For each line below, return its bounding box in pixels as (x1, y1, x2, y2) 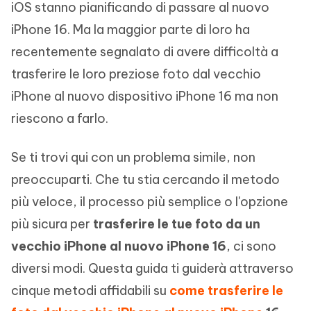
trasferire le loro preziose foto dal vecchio (11, 66, 261, 82)
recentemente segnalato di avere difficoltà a (11, 44, 278, 60)
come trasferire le (169, 283, 283, 299)
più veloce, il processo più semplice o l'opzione (11, 194, 288, 210)
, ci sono (226, 238, 276, 254)
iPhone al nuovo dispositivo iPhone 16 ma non (11, 88, 278, 104)
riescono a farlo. (11, 110, 108, 126)
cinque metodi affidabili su (11, 283, 169, 299)
